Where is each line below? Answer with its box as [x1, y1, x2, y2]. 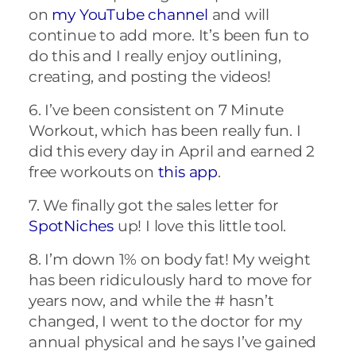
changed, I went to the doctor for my [29, 311, 302, 331]
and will [207, 5, 270, 24]
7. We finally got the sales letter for [29, 195, 279, 215]
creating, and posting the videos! [29, 67, 271, 86]
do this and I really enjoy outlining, [29, 46, 281, 65]
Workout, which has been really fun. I [29, 121, 301, 140]
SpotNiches [29, 216, 114, 235]
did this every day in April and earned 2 [29, 141, 315, 161]
